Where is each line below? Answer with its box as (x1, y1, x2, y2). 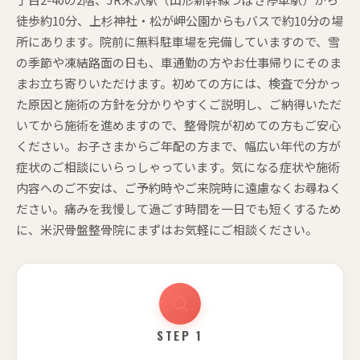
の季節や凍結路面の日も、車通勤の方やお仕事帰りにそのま (16, 53, 342, 71)
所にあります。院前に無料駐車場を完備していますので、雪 (16, 32, 340, 50)
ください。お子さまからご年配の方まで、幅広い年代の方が (16, 137, 341, 154)
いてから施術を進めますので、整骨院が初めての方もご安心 (16, 116, 341, 133)
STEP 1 (156, 325, 204, 344)
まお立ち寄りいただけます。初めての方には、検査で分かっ (16, 74, 341, 92)
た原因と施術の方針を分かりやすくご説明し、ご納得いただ (16, 95, 342, 112)
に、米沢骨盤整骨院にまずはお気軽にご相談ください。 (16, 220, 317, 238)
